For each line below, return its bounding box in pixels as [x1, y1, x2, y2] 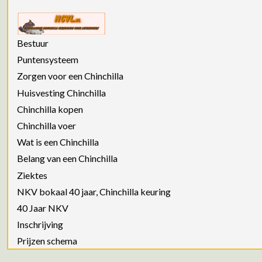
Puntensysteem [17, 54, 78, 65]
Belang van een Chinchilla [17, 153, 118, 164]
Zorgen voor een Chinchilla [17, 70, 123, 82]
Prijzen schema [17, 235, 77, 247]
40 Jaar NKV [17, 202, 68, 213]
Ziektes [17, 169, 47, 181]
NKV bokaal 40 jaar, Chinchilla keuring [17, 185, 171, 197]
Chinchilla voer [17, 120, 76, 132]
